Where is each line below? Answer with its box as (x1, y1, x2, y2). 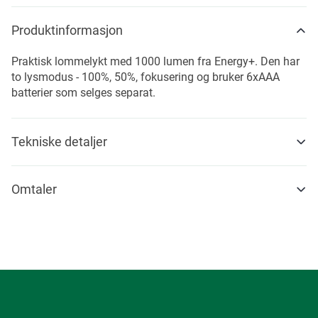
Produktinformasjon (11, 23, 123, 38)
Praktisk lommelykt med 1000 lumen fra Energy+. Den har (11, 55, 300, 68)
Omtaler (11, 182, 57, 197)
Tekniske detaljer (11, 134, 107, 149)
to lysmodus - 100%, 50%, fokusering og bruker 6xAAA (11, 70, 280, 84)
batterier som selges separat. (11, 86, 155, 99)
